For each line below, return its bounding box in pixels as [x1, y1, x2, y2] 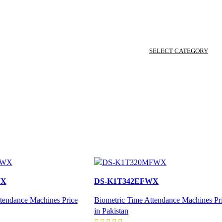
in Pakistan [94, 206, 129, 215]
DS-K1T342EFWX [94, 176, 159, 185]
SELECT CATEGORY [149, 47, 208, 55]
